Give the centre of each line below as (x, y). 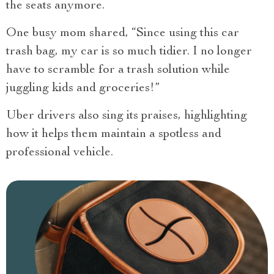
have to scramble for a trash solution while (118, 70)
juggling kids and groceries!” (83, 88)
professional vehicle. (60, 153)
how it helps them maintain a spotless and (114, 134)
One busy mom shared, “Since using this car (123, 33)
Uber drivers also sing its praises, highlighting (127, 116)
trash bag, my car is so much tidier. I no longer (129, 52)
